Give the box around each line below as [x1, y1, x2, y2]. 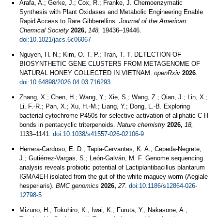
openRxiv [154, 69, 180, 77]
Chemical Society [19, 27, 69, 34]
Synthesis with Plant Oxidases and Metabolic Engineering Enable [19, 8, 203, 15]
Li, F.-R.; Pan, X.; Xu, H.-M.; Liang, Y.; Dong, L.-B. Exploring [19, 103, 190, 110]
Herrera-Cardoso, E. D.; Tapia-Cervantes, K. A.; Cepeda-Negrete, [19, 145, 201, 153]
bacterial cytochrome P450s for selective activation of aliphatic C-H [19, 112, 208, 119]
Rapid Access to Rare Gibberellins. [19, 17, 119, 25]
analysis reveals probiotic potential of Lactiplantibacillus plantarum [19, 164, 205, 171]
